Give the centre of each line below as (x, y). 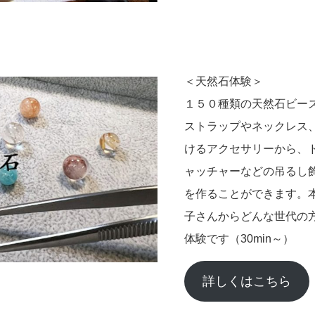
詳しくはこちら (247, 281)
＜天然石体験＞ (224, 81)
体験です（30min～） (239, 239)
